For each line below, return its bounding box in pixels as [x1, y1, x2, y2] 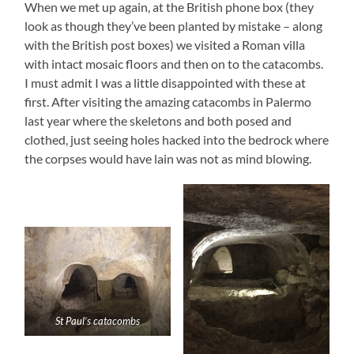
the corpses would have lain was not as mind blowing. [24, 150, 314, 166]
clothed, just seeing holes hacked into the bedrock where [24, 131, 330, 147]
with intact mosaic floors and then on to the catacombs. [24, 55, 324, 71]
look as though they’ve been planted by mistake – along [24, 17, 323, 33]
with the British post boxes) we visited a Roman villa [24, 36, 306, 52]
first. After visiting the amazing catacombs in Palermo [24, 93, 312, 109]
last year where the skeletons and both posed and [24, 112, 292, 128]
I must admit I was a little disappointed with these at [24, 74, 307, 90]
